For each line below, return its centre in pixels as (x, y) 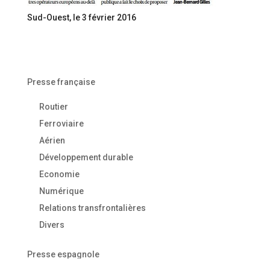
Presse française (61, 82)
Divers (52, 225)
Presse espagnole (63, 255)
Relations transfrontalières (92, 208)
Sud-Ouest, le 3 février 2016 (81, 18)
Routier (53, 107)
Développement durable (86, 158)
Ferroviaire (61, 124)
